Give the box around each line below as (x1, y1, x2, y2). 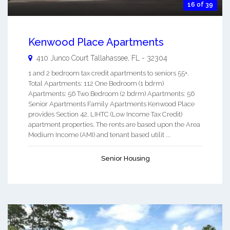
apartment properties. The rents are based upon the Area (28, 120, 200, 128)
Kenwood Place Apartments (28, 35, 164, 48)
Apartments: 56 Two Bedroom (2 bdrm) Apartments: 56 (28, 89, 195, 98)
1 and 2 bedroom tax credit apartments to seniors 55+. (28, 69, 189, 77)
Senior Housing (101, 154, 150, 162)
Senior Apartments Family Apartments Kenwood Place (28, 100, 195, 108)
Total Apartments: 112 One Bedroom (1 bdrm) (28, 79, 164, 87)
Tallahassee (90, 53, 128, 62)
